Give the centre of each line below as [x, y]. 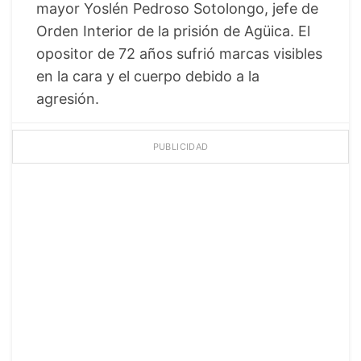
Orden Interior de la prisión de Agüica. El [173, 31]
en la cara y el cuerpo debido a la [148, 77]
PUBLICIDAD [180, 147]
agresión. [68, 99]
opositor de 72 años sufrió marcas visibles [179, 54]
